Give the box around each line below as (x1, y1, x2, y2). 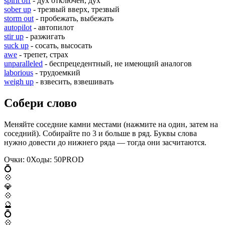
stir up (4, 32, 24, 41)
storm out (4, 14, 34, 23)
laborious (4, 68, 33, 77)
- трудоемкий (33, 68, 80, 77)
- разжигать (24, 32, 65, 41)
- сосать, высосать (29, 41, 92, 50)
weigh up (4, 77, 34, 86)
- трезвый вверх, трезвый (31, 5, 120, 14)
